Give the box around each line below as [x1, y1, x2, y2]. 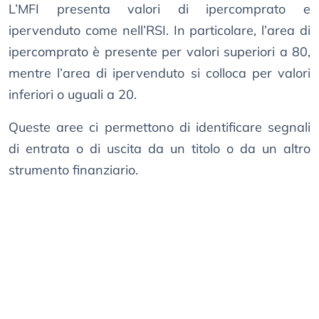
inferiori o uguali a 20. [9, 86, 137, 103]
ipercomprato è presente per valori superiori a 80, [9, 43, 310, 61]
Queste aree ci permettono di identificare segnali [9, 119, 310, 136]
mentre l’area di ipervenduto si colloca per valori [9, 65, 310, 82]
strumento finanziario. [9, 162, 138, 179]
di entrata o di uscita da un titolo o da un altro [9, 140, 310, 157]
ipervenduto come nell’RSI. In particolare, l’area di [9, 22, 310, 39]
